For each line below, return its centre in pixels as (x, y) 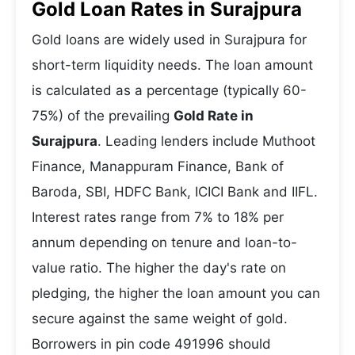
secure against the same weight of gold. (160, 319)
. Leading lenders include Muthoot (206, 141)
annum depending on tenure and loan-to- (164, 242)
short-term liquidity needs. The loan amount (172, 65)
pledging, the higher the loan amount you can (176, 293)
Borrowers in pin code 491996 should (151, 344)
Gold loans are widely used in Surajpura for (169, 40)
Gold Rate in (214, 116)
